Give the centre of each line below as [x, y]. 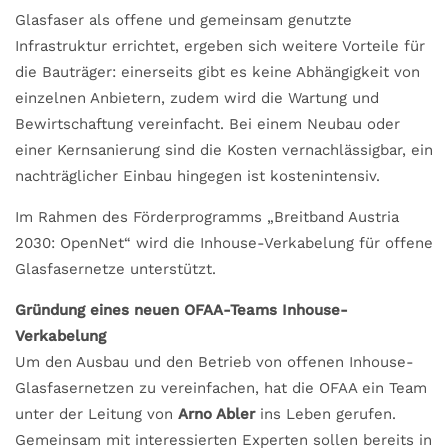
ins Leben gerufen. [325, 413]
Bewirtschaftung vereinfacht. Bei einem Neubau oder [207, 123]
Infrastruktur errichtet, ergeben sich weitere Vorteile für [220, 45]
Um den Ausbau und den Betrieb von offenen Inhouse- [214, 361]
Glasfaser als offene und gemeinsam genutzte [183, 19]
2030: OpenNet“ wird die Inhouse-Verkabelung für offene [224, 242]
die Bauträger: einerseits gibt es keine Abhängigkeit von [217, 71]
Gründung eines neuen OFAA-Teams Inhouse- [181, 309]
